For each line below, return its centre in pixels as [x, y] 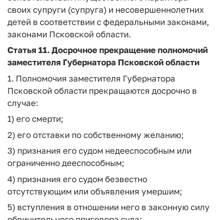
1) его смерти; [35, 119]
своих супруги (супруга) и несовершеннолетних [106, 9]
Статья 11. [28, 50]
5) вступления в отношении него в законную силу [109, 207]
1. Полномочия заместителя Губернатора [91, 78]
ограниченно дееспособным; [66, 163]
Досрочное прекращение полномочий [129, 50]
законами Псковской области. [69, 34]
